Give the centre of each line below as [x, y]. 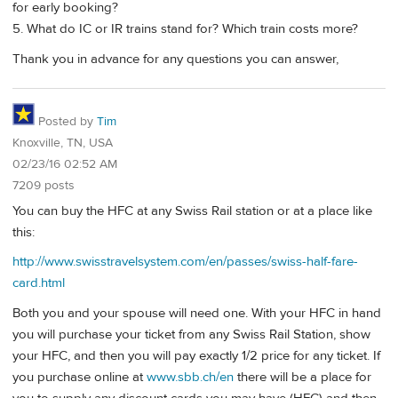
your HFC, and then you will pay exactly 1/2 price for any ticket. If [196, 355]
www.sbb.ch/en [190, 377]
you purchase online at [80, 377]
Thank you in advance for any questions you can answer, [175, 59]
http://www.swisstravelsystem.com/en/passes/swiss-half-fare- [185, 262]
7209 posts [44, 186]
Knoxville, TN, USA [63, 143]
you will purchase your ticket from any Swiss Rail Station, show [191, 334]
